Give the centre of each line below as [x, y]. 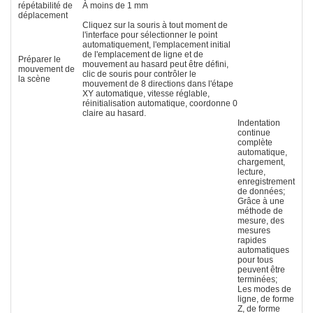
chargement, [261, 162]
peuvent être [261, 269]
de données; [261, 191]
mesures [254, 230]
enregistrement [266, 181]
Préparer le [39, 59]
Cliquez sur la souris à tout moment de [155, 25]
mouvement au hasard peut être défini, [155, 64]
